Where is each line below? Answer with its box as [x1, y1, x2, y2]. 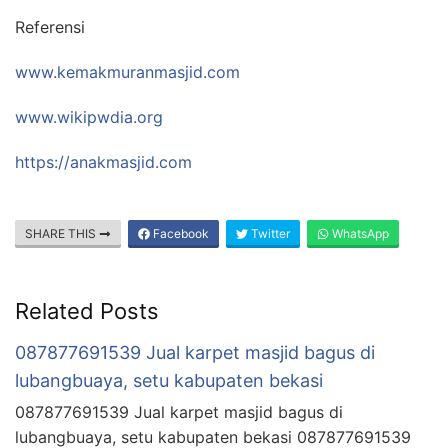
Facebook [150, 225, 209, 241]
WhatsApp [329, 225, 389, 241]
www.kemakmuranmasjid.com [15, 61, 240, 82]
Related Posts [15, 297, 159, 324]
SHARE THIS [25, 225, 99, 241]
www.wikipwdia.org [15, 106, 163, 127]
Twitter [248, 225, 290, 241]
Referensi [15, 16, 85, 37]
